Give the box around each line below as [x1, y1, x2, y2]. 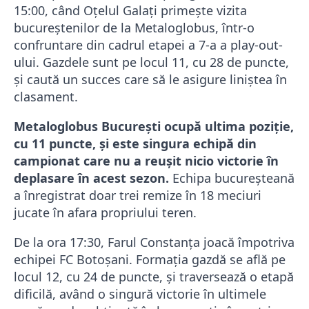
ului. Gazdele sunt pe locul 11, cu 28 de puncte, [14, 54, 289, 71]
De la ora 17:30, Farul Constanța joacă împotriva [14, 234, 295, 251]
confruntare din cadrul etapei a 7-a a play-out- [14, 37, 283, 54]
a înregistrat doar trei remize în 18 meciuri [14, 187, 261, 204]
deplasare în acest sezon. [14, 170, 169, 187]
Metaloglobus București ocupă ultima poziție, [14, 118, 294, 135]
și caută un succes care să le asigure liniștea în [14, 71, 287, 88]
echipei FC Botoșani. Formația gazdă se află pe [14, 251, 286, 268]
